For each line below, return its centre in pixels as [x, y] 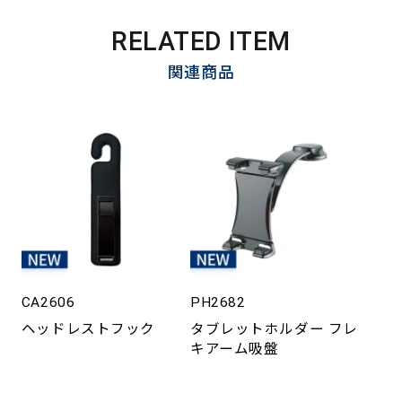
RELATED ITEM [201, 41]
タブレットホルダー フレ [274, 329]
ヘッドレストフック [88, 329]
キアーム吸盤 [235, 349]
